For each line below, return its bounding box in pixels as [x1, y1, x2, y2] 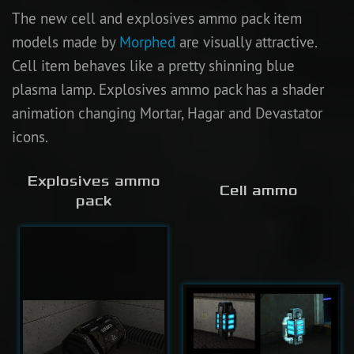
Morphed [119, 32, 175, 51]
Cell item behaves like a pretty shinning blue [12, 55, 295, 75]
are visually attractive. [175, 32, 317, 51]
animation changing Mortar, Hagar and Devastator [12, 103, 322, 122]
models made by [12, 32, 119, 51]
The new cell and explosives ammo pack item [12, 8, 302, 28]
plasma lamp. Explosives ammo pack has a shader [12, 79, 324, 99]
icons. [12, 126, 48, 146]
